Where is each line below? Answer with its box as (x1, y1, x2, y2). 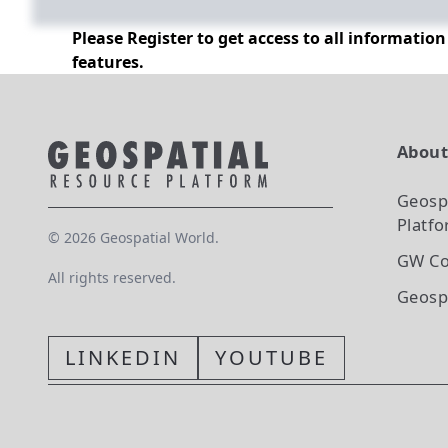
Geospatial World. (96, 228, 219, 247)
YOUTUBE (215, 344, 328, 371)
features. (72, 51, 144, 73)
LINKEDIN (65, 344, 181, 371)
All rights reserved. (48, 268, 176, 287)
